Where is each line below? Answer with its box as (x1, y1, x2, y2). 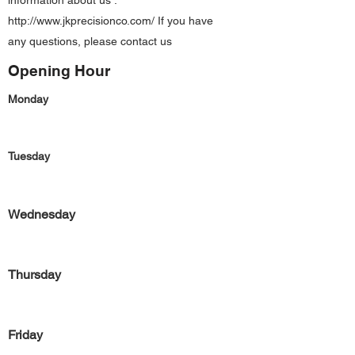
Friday (8, 327, 43, 342)
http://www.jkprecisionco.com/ (8, 14, 155, 27)
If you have (155, 14, 213, 27)
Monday (8, 93, 48, 105)
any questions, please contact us (8, 35, 172, 48)
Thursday (8, 267, 61, 282)
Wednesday (8, 207, 75, 222)
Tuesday (8, 150, 50, 162)
